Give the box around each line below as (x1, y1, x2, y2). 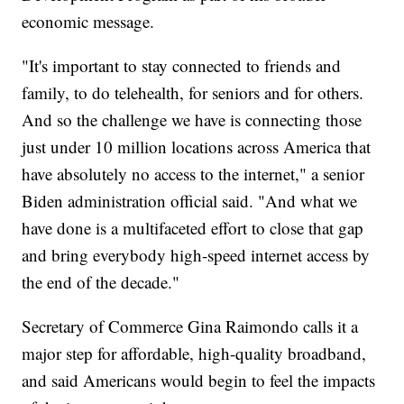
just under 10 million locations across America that (22, 134, 372, 158)
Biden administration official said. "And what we (22, 188, 358, 212)
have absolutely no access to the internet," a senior (22, 161, 365, 185)
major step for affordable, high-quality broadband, (22, 341, 367, 364)
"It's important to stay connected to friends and (22, 53, 342, 77)
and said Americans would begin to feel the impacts (22, 368, 376, 391)
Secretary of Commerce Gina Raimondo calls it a (22, 314, 359, 337)
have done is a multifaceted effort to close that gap (22, 216, 364, 239)
